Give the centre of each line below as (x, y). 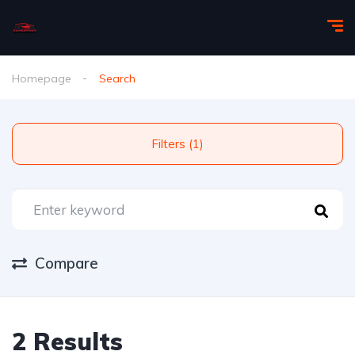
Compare (67, 263)
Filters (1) (196, 144)
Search (117, 78)
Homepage (42, 78)
